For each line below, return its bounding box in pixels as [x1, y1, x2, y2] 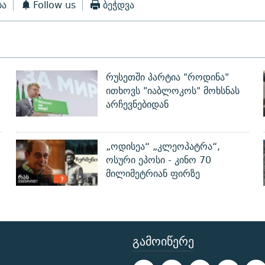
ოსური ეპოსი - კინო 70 [105, 152, 211, 169]
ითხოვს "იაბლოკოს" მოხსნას [105, 83, 240, 99]
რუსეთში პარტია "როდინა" [105, 69, 229, 86]
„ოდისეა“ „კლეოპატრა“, [105, 138, 220, 155]
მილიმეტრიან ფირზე [105, 166, 200, 182]
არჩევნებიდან [105, 96, 169, 113]
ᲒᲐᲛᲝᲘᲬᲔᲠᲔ [132, 231, 194, 252]
